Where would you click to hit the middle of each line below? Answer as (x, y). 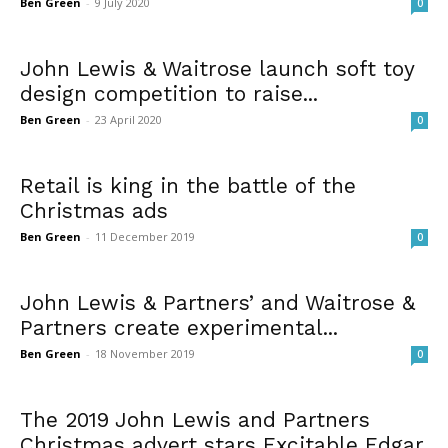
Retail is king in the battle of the (188, 185)
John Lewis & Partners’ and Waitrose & (217, 302)
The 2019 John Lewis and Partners (195, 419)
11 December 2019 (145, 236)
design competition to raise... (169, 93)
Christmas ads (94, 210)
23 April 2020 (128, 119)
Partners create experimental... (179, 327)
